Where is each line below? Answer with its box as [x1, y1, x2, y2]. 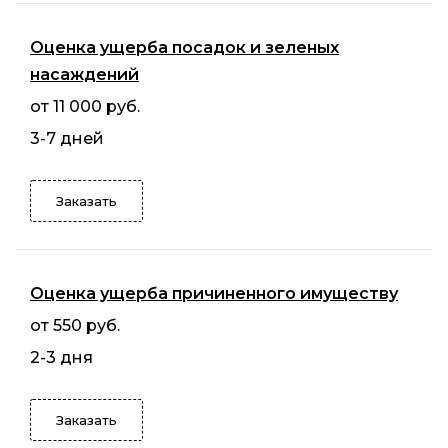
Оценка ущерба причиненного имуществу [30, 283, 398, 303]
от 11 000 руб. [30, 96, 140, 116]
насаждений [30, 64, 139, 84]
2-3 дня [30, 347, 93, 367]
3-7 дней [30, 128, 104, 148]
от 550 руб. [30, 315, 120, 335]
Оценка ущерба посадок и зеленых [30, 37, 339, 57]
